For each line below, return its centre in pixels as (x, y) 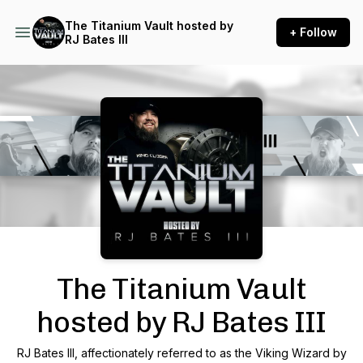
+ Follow (313, 32)
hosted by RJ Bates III (181, 322)
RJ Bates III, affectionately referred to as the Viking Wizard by (181, 353)
